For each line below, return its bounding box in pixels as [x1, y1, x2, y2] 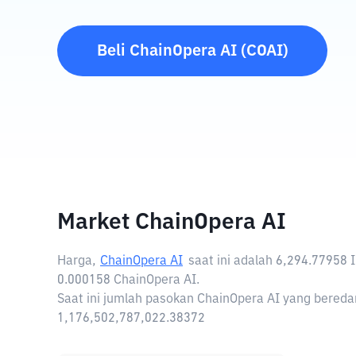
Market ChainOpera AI [57, 211, 286, 234]
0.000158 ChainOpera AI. [57, 274, 199, 287]
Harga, [57, 255, 96, 268]
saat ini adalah [188, 255, 276, 268]
